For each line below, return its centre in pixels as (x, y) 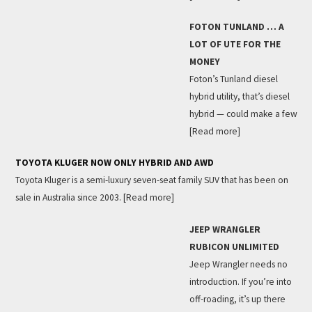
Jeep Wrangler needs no (238, 264)
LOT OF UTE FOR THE (235, 45)
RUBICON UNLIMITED (234, 247)
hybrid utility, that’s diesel (239, 97)
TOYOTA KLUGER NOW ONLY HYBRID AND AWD (114, 163)
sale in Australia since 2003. (69, 198)
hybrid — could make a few (243, 114)
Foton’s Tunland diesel (233, 79)
